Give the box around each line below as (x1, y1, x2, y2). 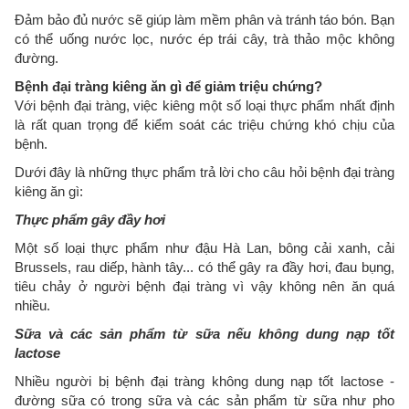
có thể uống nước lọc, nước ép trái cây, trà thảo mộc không (15, 31, 394, 47)
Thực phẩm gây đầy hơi (15, 212, 165, 228)
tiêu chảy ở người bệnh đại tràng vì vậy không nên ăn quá (15, 278, 394, 295)
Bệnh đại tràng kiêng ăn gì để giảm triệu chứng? (15, 79, 322, 95)
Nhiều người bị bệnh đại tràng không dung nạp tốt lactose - (15, 373, 394, 390)
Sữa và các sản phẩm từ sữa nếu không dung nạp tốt (15, 326, 394, 342)
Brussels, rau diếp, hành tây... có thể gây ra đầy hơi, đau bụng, (15, 259, 394, 276)
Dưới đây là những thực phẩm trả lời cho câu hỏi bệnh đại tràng (15, 164, 394, 181)
